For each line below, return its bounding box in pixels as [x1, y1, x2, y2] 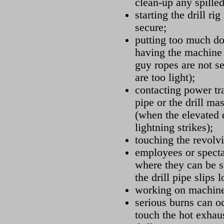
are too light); [135, 71, 195, 84]
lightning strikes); [135, 121, 213, 134]
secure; [135, 21, 166, 34]
